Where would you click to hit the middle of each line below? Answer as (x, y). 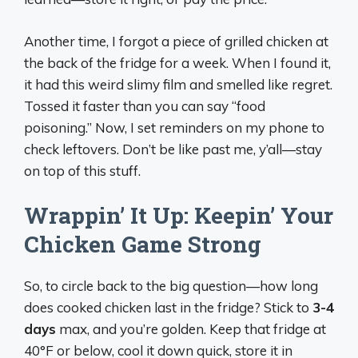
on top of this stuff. (82, 170)
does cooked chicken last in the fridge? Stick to (168, 307)
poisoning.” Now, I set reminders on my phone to (174, 127)
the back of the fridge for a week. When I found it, (177, 62)
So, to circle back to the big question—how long (171, 286)
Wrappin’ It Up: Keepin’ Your (179, 215)
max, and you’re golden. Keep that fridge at (191, 329)
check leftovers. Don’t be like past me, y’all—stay (173, 149)
